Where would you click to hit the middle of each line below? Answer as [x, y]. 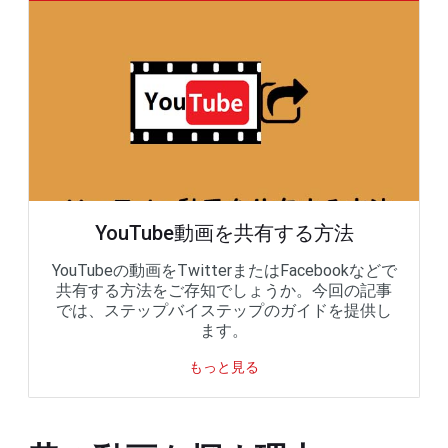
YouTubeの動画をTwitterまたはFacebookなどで [224, 270]
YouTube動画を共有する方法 [224, 232]
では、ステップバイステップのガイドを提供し [224, 310]
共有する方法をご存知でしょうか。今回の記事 [224, 290]
